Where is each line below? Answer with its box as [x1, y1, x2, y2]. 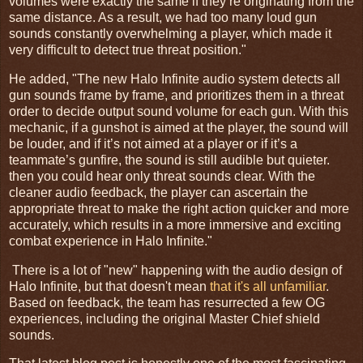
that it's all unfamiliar [210, 279, 326, 293]
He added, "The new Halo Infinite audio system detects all [9, 71, 340, 86]
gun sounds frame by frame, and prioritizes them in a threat [9, 88, 344, 102]
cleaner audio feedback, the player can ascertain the [9, 185, 308, 199]
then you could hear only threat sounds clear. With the [9, 169, 315, 183]
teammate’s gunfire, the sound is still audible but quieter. [9, 152, 330, 167]
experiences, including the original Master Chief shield [9, 311, 320, 326]
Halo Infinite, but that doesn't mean [9, 279, 210, 293]
